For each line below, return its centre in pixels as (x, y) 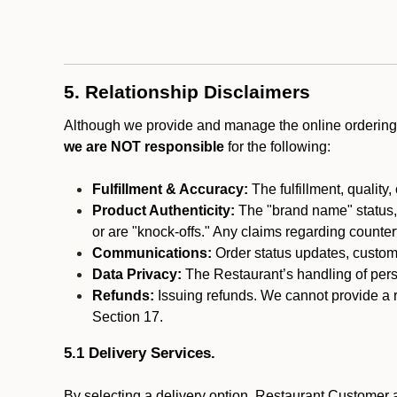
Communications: (152, 253)
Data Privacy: (137, 274)
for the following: (277, 147)
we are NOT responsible (144, 147)
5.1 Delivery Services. (140, 353)
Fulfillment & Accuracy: (170, 189)
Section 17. (128, 317)
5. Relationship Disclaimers (187, 92)
